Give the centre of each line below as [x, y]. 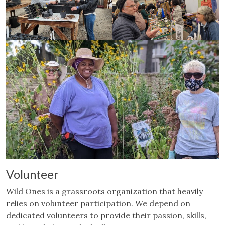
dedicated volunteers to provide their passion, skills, [106, 216]
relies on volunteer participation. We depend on [98, 204]
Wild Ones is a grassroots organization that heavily [104, 192]
